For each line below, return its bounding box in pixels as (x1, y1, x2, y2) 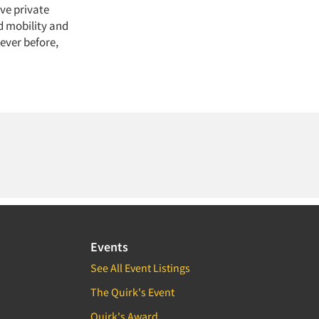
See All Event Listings (90, 261, 190, 275)
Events (90, 239, 128, 255)
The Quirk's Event (90, 285, 174, 299)
